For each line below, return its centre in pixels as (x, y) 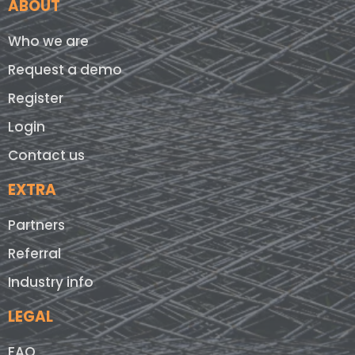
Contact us (46, 156)
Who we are (48, 42)
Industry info (51, 282)
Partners (36, 225)
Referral (34, 254)
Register (36, 99)
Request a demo (65, 70)
